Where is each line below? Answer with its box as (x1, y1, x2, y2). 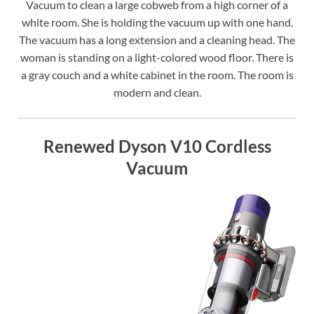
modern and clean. (113, 85, 201, 99)
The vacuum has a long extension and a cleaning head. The (19, 32, 295, 46)
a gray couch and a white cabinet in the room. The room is (20, 67, 294, 81)
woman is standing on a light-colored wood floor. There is (20, 50, 294, 64)
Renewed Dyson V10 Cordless (43, 135, 271, 156)
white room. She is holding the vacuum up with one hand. (21, 15, 293, 29)
